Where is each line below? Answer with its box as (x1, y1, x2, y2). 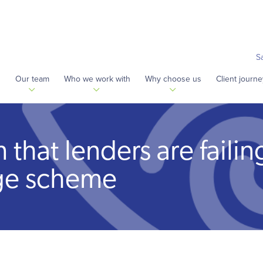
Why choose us (144, 73, 201, 84)
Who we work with (63, 73, 130, 84)
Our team (15, 73, 49, 84)
